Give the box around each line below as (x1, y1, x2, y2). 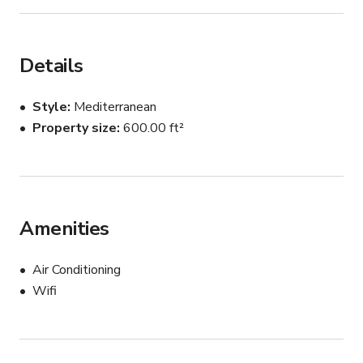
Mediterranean (74, 98, 156, 117)
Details (19, 53, 83, 79)
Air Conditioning (32, 261, 121, 280)
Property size (32, 119, 117, 138)
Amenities (19, 216, 109, 242)
